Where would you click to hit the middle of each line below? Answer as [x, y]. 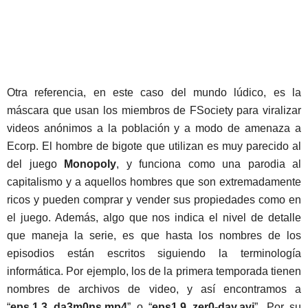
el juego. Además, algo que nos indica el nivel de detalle [154, 218]
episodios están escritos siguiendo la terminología [154, 254]
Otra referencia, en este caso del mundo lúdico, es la [154, 93]
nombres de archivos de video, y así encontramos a [154, 289]
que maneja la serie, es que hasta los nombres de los [154, 236]
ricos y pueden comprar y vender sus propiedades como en [154, 200]
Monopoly [90, 164]
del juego [35, 164]
